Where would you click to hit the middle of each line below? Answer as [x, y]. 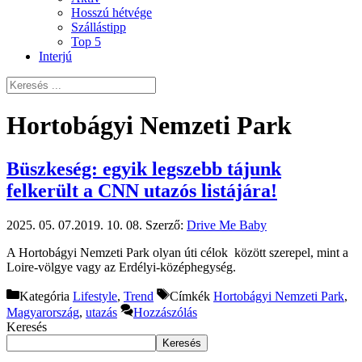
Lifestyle [95, 296]
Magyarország [43, 312]
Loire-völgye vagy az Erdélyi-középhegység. [121, 267]
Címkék [192, 296]
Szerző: [166, 225]
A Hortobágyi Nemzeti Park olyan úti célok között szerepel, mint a [177, 252]
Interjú [55, 56]
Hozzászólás [165, 312]
